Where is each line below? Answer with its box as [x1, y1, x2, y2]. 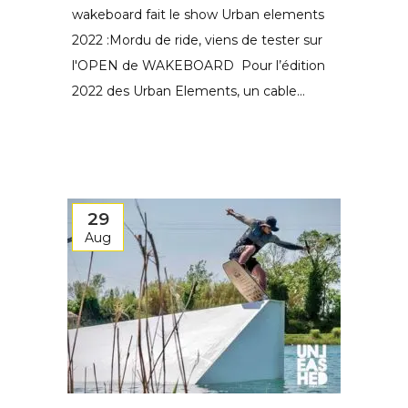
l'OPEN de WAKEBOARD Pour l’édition [72, 57, 325, 74]
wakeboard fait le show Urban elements [72, 6, 324, 23]
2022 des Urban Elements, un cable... [72, 83, 305, 99]
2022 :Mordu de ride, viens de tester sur [72, 32, 322, 48]
